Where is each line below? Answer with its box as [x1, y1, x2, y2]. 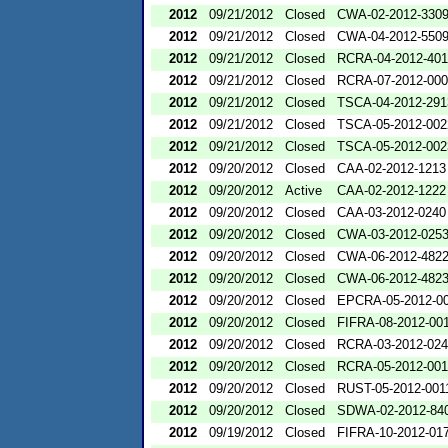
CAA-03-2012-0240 [337, 204, 446, 220]
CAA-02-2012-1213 [337, 160, 446, 176]
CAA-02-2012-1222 [337, 182, 446, 198]
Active [285, 182, 322, 198]
